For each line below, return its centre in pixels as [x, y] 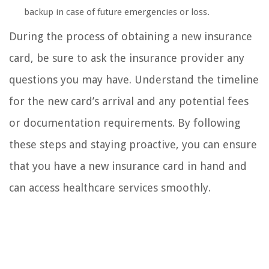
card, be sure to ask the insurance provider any [127, 58]
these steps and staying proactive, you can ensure [133, 145]
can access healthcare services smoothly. [110, 188]
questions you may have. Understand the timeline [134, 80]
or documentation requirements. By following [125, 123]
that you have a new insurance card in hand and [128, 166]
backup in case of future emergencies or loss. [117, 12]
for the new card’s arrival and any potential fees [129, 101]
